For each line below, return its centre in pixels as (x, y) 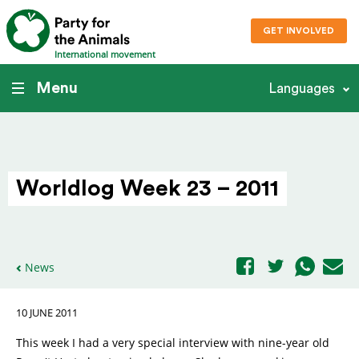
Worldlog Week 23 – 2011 (147, 188)
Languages (302, 88)
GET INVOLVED (299, 31)
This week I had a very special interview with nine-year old (173, 343)
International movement (105, 54)
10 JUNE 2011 (47, 313)
